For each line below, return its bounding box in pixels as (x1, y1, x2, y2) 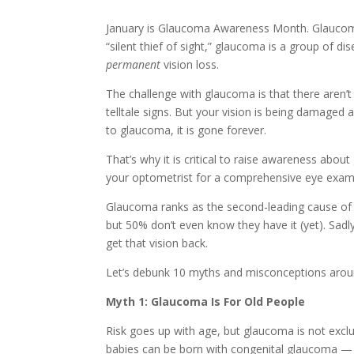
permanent (106, 57, 164, 73)
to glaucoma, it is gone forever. (106, 122, 267, 138)
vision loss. (164, 57, 220, 73)
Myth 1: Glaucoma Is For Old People (106, 294, 306, 310)
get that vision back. (106, 235, 209, 251)
